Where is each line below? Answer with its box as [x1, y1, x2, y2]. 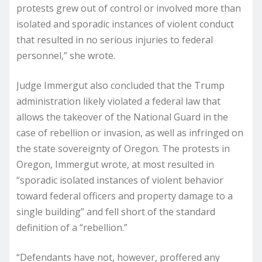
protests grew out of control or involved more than [16, 2, 241, 15]
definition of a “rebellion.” [16, 221, 130, 235]
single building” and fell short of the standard [16, 205, 215, 219]
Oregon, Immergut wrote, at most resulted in [16, 158, 214, 171]
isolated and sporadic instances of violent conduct [16, 18, 234, 31]
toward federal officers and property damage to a [16, 189, 233, 203]
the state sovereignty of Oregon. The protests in [16, 142, 230, 156]
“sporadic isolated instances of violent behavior [16, 174, 223, 187]
